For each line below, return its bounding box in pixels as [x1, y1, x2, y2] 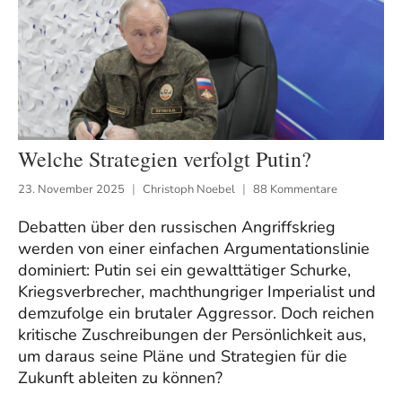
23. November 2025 [18, 181, 125, 198]
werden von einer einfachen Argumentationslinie [18, 238, 370, 260]
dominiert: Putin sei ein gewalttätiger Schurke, [18, 259, 351, 282]
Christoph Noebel [143, 181, 235, 198]
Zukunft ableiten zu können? [18, 367, 223, 389]
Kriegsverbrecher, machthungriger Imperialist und [18, 281, 376, 303]
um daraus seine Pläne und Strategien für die [18, 345, 347, 368]
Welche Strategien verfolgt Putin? [18, 144, 311, 174]
